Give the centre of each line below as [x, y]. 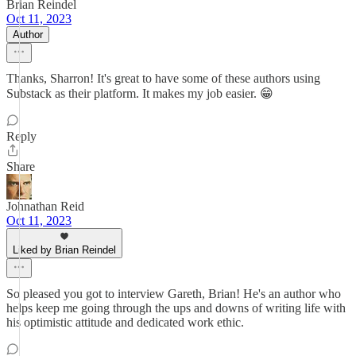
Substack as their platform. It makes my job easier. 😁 [140, 93]
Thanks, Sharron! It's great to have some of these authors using [163, 78]
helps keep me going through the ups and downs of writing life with [176, 308]
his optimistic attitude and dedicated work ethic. [125, 322]
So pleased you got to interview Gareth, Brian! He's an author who [174, 294]
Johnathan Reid [45, 206]
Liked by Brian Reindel [64, 250]
